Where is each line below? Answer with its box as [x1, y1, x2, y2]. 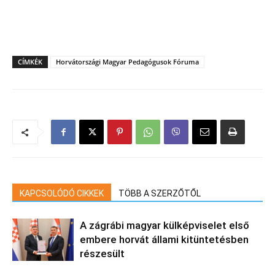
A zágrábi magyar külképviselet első [80, 219, 249, 231]
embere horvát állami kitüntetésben [80, 233, 249, 246]
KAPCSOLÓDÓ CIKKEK [20, 188, 104, 198]
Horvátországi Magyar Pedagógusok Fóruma [56, 56, 199, 66]
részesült [80, 247, 125, 260]
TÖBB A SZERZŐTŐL [118, 188, 201, 198]
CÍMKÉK [18, 56, 42, 66]
